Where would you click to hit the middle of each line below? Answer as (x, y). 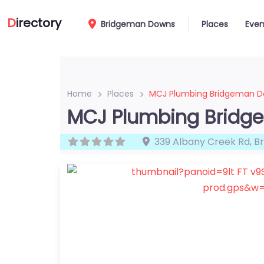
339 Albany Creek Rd (202, 142)
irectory (39, 23)
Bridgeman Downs (137, 24)
